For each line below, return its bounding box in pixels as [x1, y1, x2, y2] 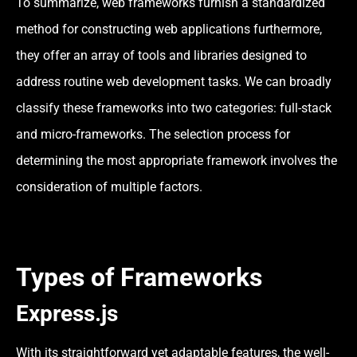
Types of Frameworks [16, 261, 262, 292]
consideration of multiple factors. [16, 179, 202, 195]
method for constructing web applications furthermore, [16, 22, 322, 37]
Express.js [16, 300, 118, 327]
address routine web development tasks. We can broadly [16, 74, 331, 90]
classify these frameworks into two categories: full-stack [16, 100, 331, 116]
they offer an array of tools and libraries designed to [16, 48, 307, 64]
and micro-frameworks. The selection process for [16, 127, 290, 143]
